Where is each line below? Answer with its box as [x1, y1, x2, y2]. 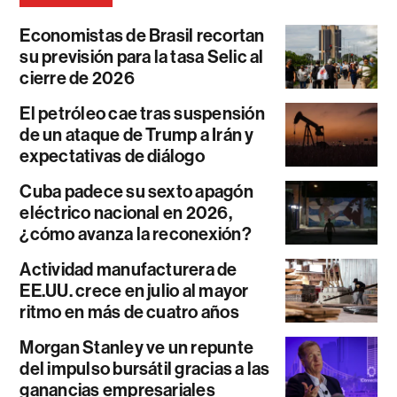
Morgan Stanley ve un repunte [19, 336, 254, 358]
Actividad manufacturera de [19, 258, 237, 280]
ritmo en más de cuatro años [19, 300, 239, 323]
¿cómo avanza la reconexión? [19, 222, 252, 245]
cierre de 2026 [19, 66, 135, 89]
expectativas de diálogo [19, 144, 205, 167]
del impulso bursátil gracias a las [19, 357, 270, 379]
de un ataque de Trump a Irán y [19, 123, 254, 145]
